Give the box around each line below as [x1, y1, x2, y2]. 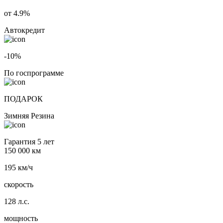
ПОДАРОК [4, 95, 43, 104]
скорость [4, 180, 33, 189]
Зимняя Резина [4, 111, 54, 120]
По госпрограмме [4, 69, 64, 78]
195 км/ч [4, 163, 33, 172]
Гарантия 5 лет [4, 137, 54, 146]
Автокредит [4, 26, 45, 35]
